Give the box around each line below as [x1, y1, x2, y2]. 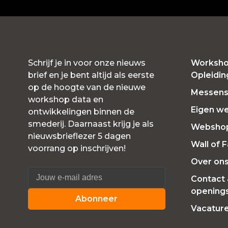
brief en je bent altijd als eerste [28, 70, 154, 80]
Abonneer [75, 194, 118, 204]
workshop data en [28, 95, 103, 104]
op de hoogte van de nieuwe [28, 82, 146, 92]
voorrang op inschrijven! [28, 144, 126, 153]
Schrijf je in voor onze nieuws [28, 58, 146, 68]
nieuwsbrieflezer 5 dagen [28, 131, 131, 141]
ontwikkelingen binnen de [28, 107, 134, 117]
